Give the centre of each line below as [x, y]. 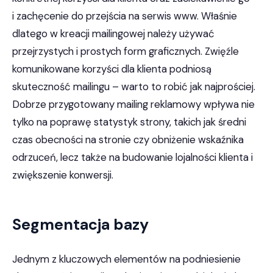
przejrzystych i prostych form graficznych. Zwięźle [126, 51]
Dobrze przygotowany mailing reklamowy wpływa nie [133, 104]
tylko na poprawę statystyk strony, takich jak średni [129, 122]
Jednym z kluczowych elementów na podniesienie [126, 259]
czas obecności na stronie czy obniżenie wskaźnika [128, 140]
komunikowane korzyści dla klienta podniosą [112, 69]
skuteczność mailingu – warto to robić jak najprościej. [134, 87]
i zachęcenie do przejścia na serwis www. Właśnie [125, 16]
